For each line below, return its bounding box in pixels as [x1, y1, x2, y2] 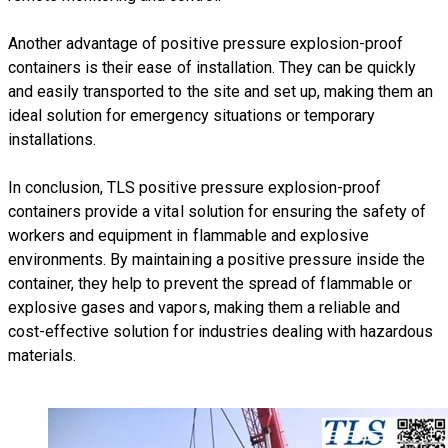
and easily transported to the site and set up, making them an [8, 81, 434, 101]
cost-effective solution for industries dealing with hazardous [8, 321, 434, 341]
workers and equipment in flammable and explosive [8, 225, 369, 245]
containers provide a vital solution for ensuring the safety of [8, 201, 427, 221]
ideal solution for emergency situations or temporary [8, 105, 376, 125]
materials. [8, 345, 77, 365]
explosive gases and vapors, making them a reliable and [8, 297, 401, 317]
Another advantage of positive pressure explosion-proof [8, 33, 404, 53]
